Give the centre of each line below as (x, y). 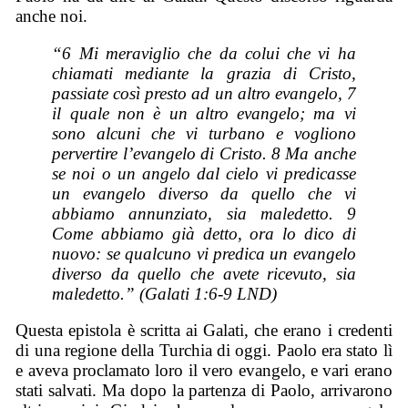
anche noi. (52, 15)
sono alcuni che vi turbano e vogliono (204, 133)
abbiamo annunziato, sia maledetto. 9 (204, 213)
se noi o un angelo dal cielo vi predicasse (204, 173)
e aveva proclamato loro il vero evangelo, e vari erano (204, 371)
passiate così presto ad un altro (163, 93)
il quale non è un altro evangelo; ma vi (204, 113)
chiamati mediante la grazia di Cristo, (204, 73)
